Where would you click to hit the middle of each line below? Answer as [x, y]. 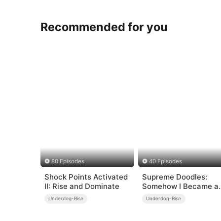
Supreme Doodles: [174, 177]
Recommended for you [104, 27]
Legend [155, 195]
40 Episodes [166, 162]
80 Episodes [68, 162]
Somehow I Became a [180, 186]
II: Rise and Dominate [82, 186]
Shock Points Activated [86, 177]
